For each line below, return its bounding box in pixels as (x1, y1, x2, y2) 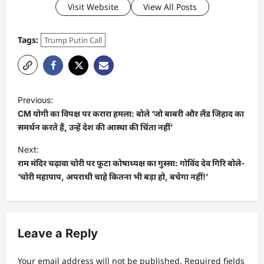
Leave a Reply (18, 226, 98, 240)
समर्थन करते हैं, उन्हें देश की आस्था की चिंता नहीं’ (18, 121, 173, 132)
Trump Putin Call (44, 34, 102, 45)
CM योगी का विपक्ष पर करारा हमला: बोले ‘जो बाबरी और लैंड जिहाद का (18, 108, 244, 118)
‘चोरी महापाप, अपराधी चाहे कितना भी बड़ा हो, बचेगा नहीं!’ (18, 171, 208, 181)
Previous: (18, 94, 53, 105)
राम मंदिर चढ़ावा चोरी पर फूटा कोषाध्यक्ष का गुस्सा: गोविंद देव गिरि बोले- (18, 157, 245, 168)
